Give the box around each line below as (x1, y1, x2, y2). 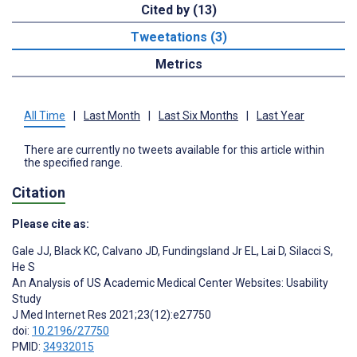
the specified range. (24, 156, 123, 170)
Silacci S (287, 244, 331, 257)
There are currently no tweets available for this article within (24, 143, 324, 157)
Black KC (52, 244, 97, 257)
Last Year (257, 109, 304, 123)
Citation (12, 183, 65, 201)
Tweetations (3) (130, 29, 227, 45)
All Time (24, 109, 65, 123)
